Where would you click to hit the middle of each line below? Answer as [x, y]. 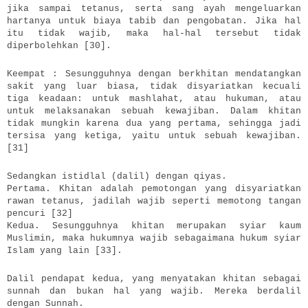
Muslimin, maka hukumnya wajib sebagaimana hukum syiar [154, 238]
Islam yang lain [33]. [65, 250]
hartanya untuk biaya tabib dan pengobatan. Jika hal [154, 21]
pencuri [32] [40, 213]
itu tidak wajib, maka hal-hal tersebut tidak [154, 33]
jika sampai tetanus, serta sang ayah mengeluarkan [154, 8]
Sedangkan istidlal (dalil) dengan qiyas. [117, 176]
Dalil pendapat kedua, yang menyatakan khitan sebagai [154, 278]
